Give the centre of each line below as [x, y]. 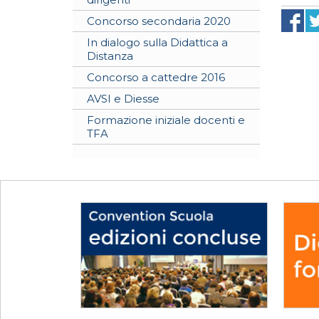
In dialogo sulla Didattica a [157, 42]
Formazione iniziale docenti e [166, 120]
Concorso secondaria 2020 [159, 21]
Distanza [110, 56]
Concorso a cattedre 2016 [156, 77]
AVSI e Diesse [123, 99]
